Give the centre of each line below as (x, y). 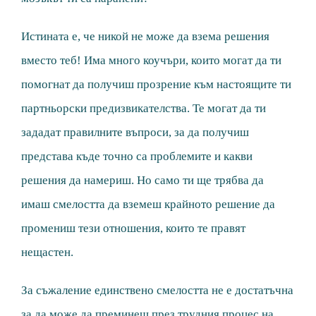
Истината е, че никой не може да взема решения (145, 37)
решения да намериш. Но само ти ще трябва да (142, 181)
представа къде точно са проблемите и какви (137, 157)
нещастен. (47, 253)
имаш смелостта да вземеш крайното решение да (148, 205)
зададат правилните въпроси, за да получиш (135, 133)
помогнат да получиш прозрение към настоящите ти (156, 85)
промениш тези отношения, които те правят (133, 229)
